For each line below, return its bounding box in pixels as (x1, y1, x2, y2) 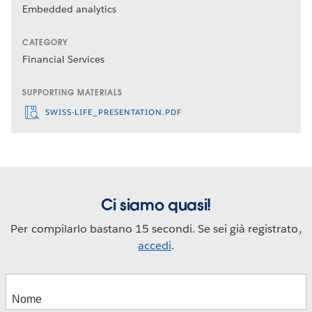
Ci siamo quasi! (100, 195, 212, 215)
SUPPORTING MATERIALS (22, 88, 123, 98)
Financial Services (22, 53, 105, 66)
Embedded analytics (22, 3, 117, 16)
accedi (137, 238, 172, 253)
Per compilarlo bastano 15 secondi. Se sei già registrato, (10, 221, 302, 237)
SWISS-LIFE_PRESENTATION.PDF (42, 107, 182, 118)
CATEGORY (22, 38, 68, 48)
